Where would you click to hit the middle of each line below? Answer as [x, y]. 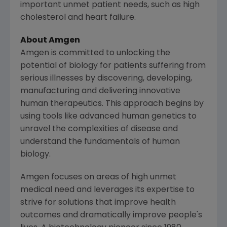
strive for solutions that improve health [98, 202]
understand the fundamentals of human [100, 142]
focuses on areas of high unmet [113, 177]
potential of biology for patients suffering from [113, 66]
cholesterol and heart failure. [78, 17]
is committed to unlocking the [110, 53]
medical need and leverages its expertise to [107, 190]
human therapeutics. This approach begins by [112, 104]
